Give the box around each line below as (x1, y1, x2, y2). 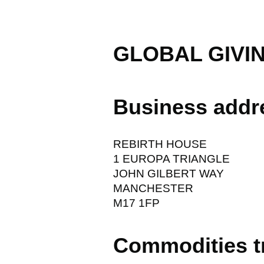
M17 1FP (113, 196, 160, 209)
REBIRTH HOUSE (113, 137, 207, 150)
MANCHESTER (113, 181, 193, 194)
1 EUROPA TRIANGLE (113, 152, 230, 165)
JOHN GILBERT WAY (113, 167, 224, 180)
